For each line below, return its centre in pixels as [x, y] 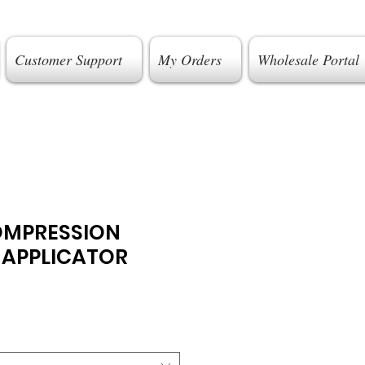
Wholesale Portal [308, 59]
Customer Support [68, 59]
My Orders [189, 59]
